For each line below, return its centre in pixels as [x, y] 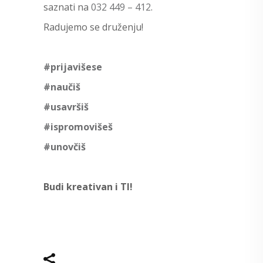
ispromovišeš [82, 127]
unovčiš [68, 146]
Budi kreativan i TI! [88, 186]
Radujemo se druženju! [93, 27]
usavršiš [70, 107]
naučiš [65, 87]
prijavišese [76, 67]
